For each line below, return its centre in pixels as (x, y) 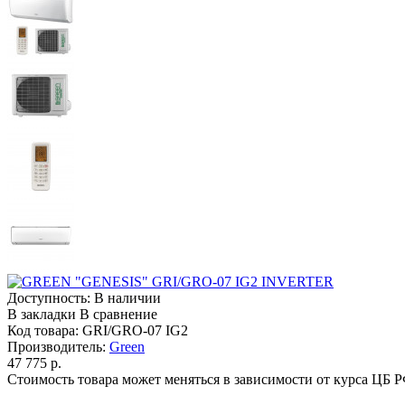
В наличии (127, 297)
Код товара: (43, 330)
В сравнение (118, 314)
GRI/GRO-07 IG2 (135, 330)
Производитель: (58, 346)
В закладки (42, 314)
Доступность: (51, 297)
